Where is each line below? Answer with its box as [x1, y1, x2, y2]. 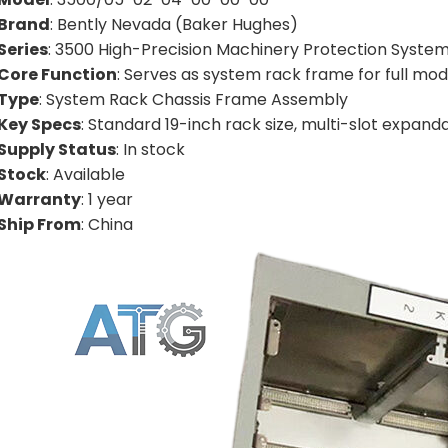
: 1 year [81, 188, 133, 211]
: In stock [116, 138, 185, 161]
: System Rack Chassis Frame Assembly [39, 88, 348, 111]
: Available [46, 163, 125, 186]
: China [81, 213, 133, 236]
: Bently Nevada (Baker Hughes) [50, 13, 298, 36]
